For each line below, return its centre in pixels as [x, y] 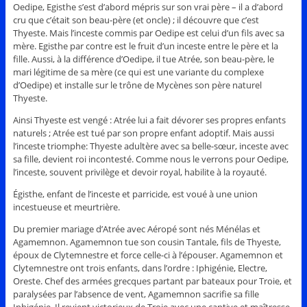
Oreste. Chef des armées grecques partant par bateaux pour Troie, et [152, 281]
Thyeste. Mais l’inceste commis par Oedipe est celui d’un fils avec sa [148, 33]
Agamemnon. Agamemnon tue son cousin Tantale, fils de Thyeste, [147, 242]
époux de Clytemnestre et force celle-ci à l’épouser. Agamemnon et [148, 255]
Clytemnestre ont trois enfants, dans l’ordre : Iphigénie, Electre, [140, 268]
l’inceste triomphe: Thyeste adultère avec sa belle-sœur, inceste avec [150, 146]
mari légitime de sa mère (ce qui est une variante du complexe [138, 72]
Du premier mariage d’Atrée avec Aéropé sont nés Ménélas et [136, 229]
